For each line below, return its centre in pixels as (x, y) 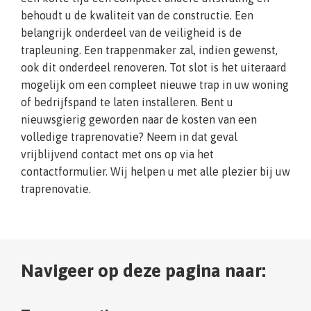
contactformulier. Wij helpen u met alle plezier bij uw (155, 172)
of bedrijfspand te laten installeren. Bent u (127, 102)
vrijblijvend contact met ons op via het (117, 154)
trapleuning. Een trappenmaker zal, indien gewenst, (149, 50)
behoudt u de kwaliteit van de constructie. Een (137, 16)
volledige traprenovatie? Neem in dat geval (129, 137)
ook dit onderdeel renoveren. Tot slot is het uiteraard (154, 68)
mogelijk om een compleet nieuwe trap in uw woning (155, 85)
